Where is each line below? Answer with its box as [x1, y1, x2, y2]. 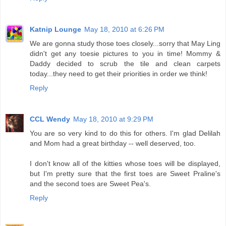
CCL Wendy [30, 115, 70, 123]
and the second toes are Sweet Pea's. [30, 179, 151, 188]
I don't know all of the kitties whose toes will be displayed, [30, 159, 220, 167]
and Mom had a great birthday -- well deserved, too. [30, 139, 196, 147]
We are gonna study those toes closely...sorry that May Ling [30, 39, 220, 47]
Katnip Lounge [30, 25, 81, 33]
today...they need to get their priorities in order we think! [30, 69, 207, 78]
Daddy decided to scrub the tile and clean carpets [30, 59, 220, 68]
